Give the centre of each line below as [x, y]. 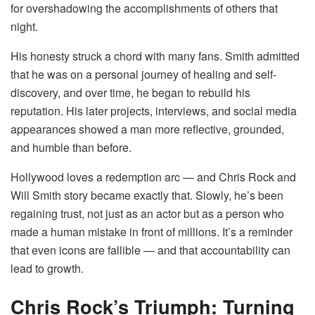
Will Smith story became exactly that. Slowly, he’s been [147, 195]
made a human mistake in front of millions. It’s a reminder [152, 232]
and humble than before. [71, 148]
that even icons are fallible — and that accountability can [150, 250]
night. [24, 27]
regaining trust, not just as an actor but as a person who [147, 214]
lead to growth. [47, 269]
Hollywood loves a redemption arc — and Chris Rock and [153, 177]
